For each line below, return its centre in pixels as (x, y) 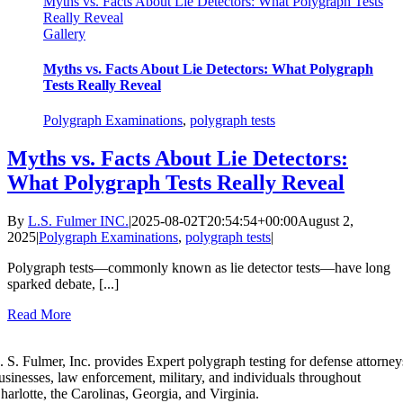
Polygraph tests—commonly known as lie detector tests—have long (199, 268)
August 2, (326, 221)
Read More (39, 315)
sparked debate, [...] (63, 284)
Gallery (64, 33)
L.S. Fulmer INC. (78, 221)
